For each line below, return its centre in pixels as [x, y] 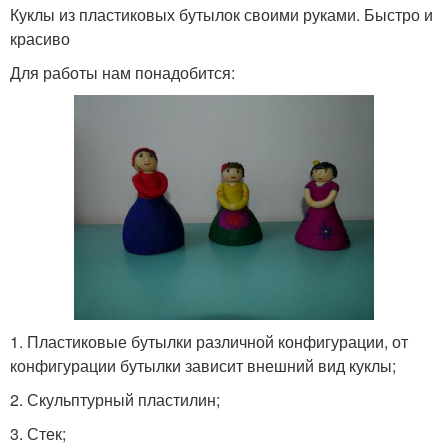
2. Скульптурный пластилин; [115, 399]
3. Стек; [38, 433]
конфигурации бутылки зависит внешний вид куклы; [203, 365]
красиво [40, 38]
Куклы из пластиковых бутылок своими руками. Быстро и [221, 14]
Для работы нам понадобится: [122, 72]
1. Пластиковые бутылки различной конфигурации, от [209, 341]
